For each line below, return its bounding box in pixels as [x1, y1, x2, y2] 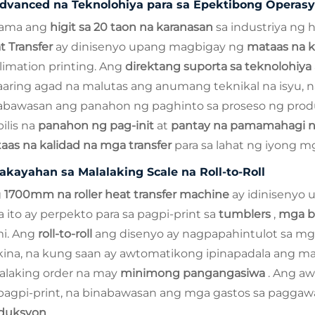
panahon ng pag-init [38, 118, 157, 132]
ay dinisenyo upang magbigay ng [56, 39, 247, 53]
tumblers [219, 207, 274, 221]
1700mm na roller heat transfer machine [4, 187, 232, 201]
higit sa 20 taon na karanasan [50, 20, 216, 34]
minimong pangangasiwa [120, 266, 268, 280]
